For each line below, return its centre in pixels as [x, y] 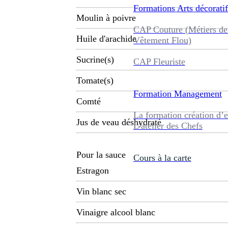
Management [198, 93]
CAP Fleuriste [159, 61]
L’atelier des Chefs [168, 125]
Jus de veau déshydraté [119, 122]
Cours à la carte [162, 158]
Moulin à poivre [106, 18]
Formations [154, 8]
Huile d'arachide [106, 39]
